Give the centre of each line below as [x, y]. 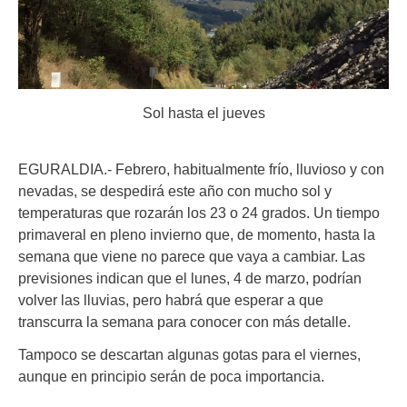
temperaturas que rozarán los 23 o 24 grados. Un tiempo [199, 212]
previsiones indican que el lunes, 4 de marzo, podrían [190, 278]
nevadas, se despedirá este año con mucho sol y [175, 190]
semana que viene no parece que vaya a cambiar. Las [192, 256]
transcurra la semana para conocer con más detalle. [184, 321]
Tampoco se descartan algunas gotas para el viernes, [189, 354]
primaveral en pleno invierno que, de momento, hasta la [197, 234]
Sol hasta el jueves [203, 112]
